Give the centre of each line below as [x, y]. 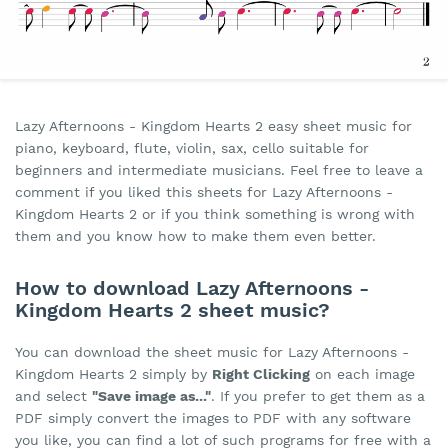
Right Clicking [261, 374]
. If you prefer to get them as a [318, 396]
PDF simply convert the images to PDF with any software [213, 418]
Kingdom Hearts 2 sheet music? [172, 310]
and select [53, 396]
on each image [362, 374]
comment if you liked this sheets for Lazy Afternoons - [204, 192]
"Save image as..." [151, 396]
